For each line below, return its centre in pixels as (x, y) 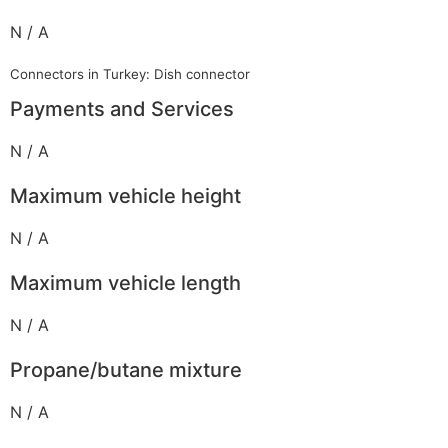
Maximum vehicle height (125, 196)
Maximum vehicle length (125, 283)
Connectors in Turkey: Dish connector (130, 74)
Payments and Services (122, 109)
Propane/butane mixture (126, 370)
